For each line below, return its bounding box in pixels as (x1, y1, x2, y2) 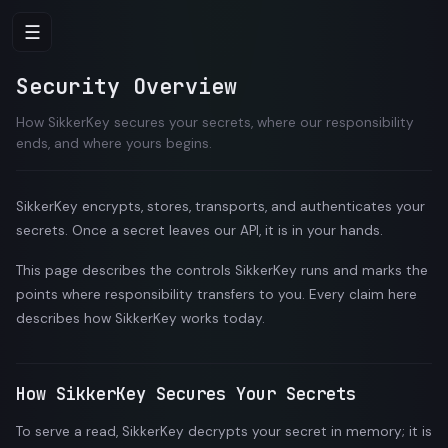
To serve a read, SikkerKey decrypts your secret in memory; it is (16, 423, 432, 440)
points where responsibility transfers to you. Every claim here (16, 286, 417, 303)
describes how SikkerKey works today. (16, 310, 265, 327)
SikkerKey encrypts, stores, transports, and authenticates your (16, 198, 425, 215)
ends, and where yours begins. (16, 135, 212, 152)
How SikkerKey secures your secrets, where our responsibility (16, 114, 414, 131)
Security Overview (16, 72, 237, 100)
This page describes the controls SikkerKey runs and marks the (16, 262, 428, 279)
